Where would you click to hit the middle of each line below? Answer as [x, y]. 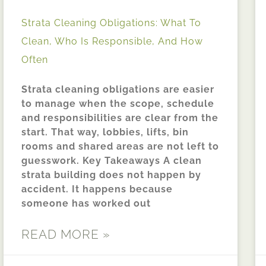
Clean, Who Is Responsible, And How [112, 42]
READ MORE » [66, 235]
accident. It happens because [97, 189]
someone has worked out [86, 204]
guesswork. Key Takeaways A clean [112, 161]
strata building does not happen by [111, 175]
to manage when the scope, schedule [118, 104]
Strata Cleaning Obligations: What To [111, 23]
